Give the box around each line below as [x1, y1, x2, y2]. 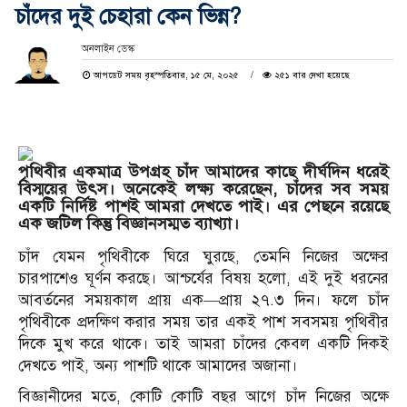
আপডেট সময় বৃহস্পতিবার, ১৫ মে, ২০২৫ [90, 69, 242, 82]
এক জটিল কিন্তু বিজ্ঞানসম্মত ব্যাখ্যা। [18, 213, 239, 234]
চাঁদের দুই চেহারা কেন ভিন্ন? [15, 3, 241, 31]
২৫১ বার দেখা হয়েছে [271, 69, 350, 82]
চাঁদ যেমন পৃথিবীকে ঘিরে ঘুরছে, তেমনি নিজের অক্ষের [18, 247, 389, 267]
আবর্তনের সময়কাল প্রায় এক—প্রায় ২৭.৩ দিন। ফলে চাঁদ [18, 291, 389, 311]
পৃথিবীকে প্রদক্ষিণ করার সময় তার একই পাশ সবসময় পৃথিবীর [18, 313, 389, 333]
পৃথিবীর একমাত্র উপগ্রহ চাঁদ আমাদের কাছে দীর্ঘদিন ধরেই [18, 162, 389, 183]
